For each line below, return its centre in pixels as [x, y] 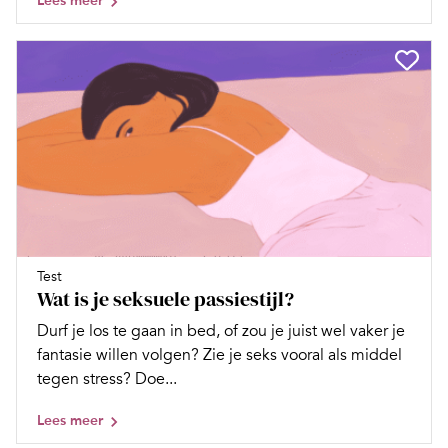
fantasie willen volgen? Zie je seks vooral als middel [219, 355]
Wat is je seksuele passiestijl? [165, 299]
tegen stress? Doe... [107, 379]
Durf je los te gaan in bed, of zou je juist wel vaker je [221, 331]
